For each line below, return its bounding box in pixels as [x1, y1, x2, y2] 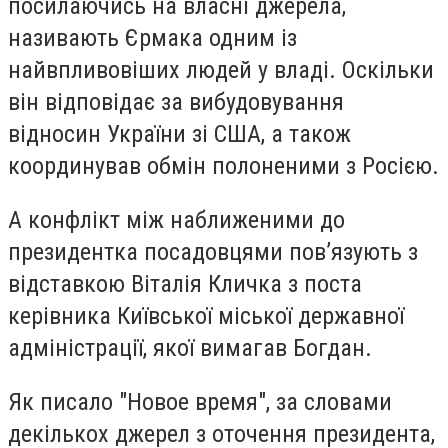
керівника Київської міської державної [8, 301, 404, 330]
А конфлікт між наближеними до [8, 205, 345, 234]
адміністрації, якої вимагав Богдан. [8, 333, 372, 362]
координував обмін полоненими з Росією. [8, 152, 439, 181]
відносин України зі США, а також [8, 120, 351, 149]
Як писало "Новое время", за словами [8, 387, 392, 416]
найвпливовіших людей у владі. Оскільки [8, 56, 434, 85]
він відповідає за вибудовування [8, 88, 344, 117]
